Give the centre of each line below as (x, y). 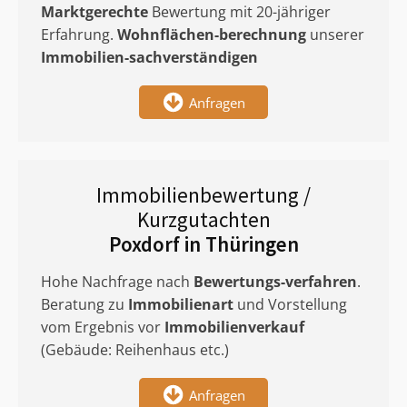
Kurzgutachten (203, 219)
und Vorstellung (290, 304)
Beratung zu (84, 304)
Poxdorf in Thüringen (203, 244)
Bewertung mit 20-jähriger (239, 12)
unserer (335, 35)
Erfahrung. (79, 35)
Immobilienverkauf (234, 327)
